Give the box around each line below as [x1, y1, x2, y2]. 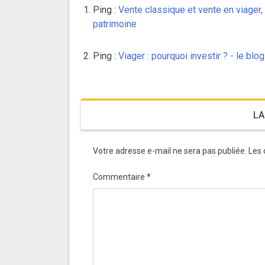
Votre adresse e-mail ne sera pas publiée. [93, 146, 247, 156]
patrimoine [93, 18, 137, 30]
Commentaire [93, 172, 147, 182]
